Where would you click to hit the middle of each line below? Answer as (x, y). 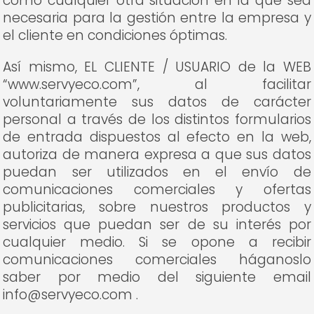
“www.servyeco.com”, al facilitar (157, 84)
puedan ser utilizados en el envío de (157, 172)
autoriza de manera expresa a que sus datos (157, 155)
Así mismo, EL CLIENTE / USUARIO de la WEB (157, 67)
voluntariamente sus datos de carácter (157, 102)
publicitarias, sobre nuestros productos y (157, 207)
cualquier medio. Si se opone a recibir (157, 242)
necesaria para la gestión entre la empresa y (157, 18)
